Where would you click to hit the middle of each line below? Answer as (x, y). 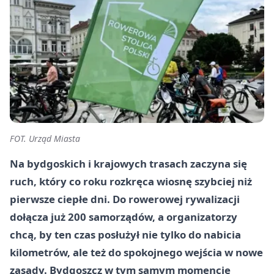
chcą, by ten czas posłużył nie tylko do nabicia (125, 235)
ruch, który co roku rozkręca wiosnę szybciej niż (131, 181)
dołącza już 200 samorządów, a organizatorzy (124, 217)
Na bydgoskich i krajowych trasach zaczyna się (128, 164)
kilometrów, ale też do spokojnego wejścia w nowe (136, 252)
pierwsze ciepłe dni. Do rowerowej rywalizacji (125, 199)
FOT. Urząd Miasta (45, 139)
